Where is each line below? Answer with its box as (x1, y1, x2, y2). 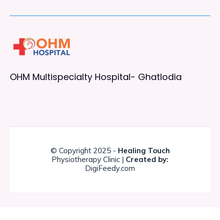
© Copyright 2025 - (50, 146, 118, 156)
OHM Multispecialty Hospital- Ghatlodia (10, 71, 182, 83)
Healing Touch (117, 146, 170, 156)
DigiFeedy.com (85, 164, 135, 173)
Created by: (126, 155, 168, 165)
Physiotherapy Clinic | (52, 155, 126, 165)
